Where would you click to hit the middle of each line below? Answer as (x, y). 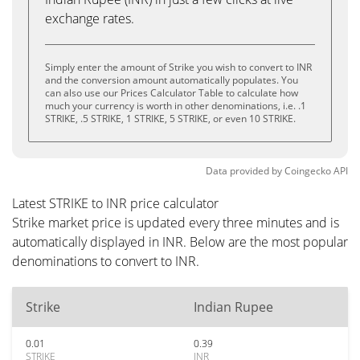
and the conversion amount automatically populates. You (172, 80)
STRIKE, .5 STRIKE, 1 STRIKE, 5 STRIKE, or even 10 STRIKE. (170, 119)
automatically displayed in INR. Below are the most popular (180, 242)
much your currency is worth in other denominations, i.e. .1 (176, 106)
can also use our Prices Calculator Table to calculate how (172, 93)
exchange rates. (90, 18)
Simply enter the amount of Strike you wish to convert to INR (178, 67)
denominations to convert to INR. (106, 261)
